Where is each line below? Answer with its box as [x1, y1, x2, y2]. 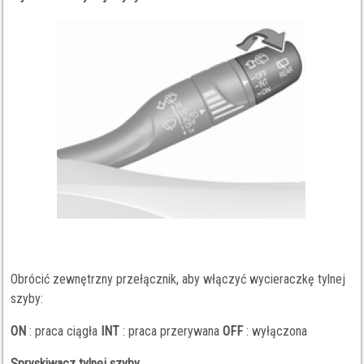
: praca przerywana [119, 323, 223, 339]
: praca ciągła [26, 323, 102, 339]
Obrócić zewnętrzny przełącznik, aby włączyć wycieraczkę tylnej [11, 271, 346, 287]
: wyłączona [243, 323, 308, 339]
